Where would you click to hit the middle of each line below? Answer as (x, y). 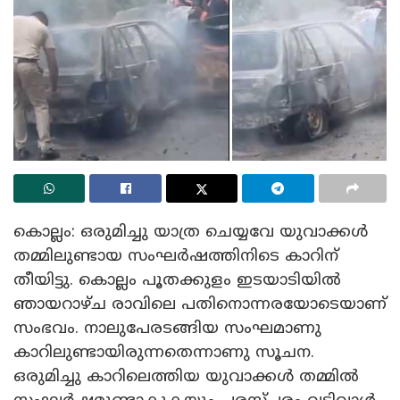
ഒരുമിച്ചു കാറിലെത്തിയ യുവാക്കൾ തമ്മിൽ (186, 377)
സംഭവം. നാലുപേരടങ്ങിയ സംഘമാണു (167, 329)
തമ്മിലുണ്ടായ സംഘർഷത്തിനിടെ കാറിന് (176, 256)
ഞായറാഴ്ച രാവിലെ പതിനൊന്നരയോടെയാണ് (200, 304)
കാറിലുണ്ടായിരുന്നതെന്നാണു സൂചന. (164, 353)
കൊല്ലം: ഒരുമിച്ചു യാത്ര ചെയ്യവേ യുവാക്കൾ (191, 232)
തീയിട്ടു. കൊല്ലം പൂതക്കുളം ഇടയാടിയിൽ (177, 280)
